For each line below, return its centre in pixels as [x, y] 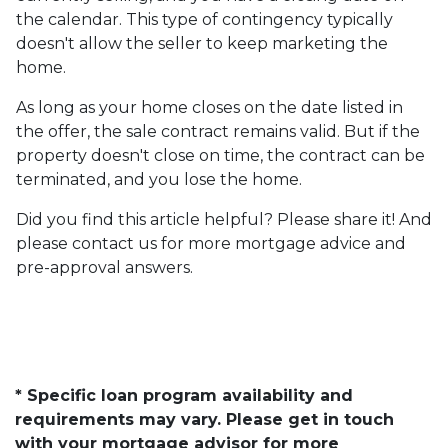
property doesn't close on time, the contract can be [220, 155]
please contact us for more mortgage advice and [211, 243]
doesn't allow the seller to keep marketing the [202, 43]
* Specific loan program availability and [184, 395]
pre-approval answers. [106, 267]
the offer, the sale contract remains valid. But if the [218, 131]
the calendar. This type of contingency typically [204, 19]
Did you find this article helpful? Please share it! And [224, 219]
